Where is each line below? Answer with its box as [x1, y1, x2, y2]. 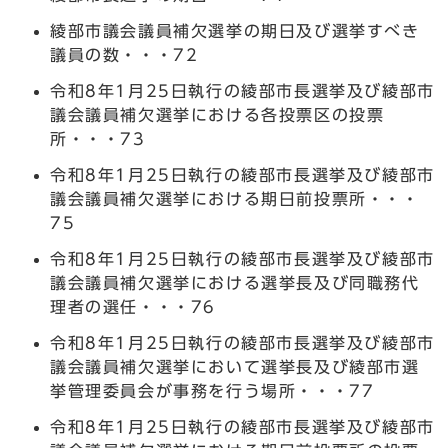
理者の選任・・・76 [50, 298, 216, 315]
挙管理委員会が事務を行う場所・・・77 [50, 382, 375, 399]
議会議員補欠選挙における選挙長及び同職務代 [50, 274, 420, 291]
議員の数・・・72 [50, 46, 199, 63]
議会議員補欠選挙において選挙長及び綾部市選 [50, 358, 420, 375]
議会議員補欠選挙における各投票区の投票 [50, 106, 385, 123]
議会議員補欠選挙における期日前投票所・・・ [50, 190, 420, 207]
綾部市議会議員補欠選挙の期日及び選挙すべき [50, 22, 420, 39]
